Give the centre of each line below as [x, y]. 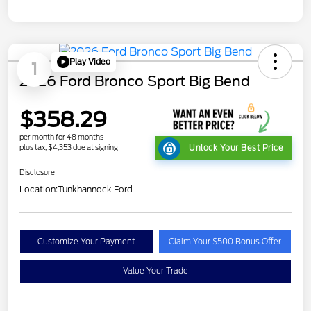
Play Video [90, 61]
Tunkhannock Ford [95, 190]
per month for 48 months [61, 136]
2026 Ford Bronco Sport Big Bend [135, 82]
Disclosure [37, 173]
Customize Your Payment [86, 242]
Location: [39, 190]
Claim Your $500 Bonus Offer [225, 242]
